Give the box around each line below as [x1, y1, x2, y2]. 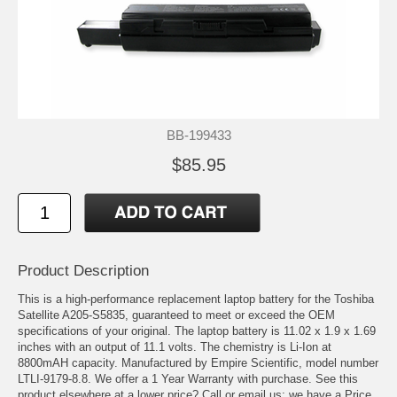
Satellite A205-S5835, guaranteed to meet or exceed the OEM [18, 307, 335, 322]
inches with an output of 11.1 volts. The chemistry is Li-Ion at [18, 339, 331, 354]
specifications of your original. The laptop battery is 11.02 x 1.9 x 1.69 [18, 323, 376, 338]
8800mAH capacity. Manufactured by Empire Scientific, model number [18, 355, 378, 370]
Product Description [18, 261, 149, 279]
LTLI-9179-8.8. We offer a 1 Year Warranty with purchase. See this [18, 371, 358, 385]
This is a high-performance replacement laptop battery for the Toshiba [18, 292, 374, 306]
